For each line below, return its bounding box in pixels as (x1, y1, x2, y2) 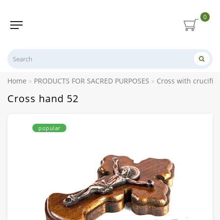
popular (38, 124, 60, 132)
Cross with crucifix (157, 76, 217, 85)
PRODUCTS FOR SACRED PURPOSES (34, 76, 149, 85)
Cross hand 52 (7, 91, 79, 105)
